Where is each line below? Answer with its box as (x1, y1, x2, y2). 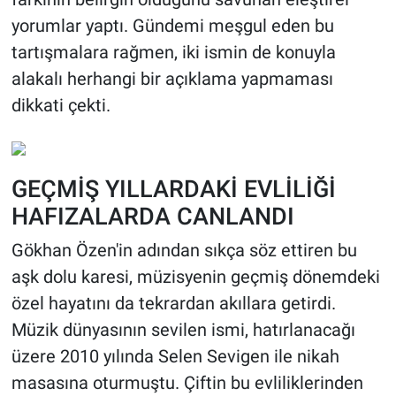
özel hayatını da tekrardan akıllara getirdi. (11, 293, 336, 315)
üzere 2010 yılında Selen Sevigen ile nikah (11, 346, 339, 368)
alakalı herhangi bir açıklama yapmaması (11, 67, 333, 89)
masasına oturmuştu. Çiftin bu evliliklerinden (11, 372, 363, 394)
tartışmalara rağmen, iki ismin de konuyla (11, 41, 336, 63)
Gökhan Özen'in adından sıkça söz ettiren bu (11, 240, 357, 262)
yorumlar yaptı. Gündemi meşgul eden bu (11, 14, 334, 36)
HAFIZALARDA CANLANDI (11, 202, 294, 230)
